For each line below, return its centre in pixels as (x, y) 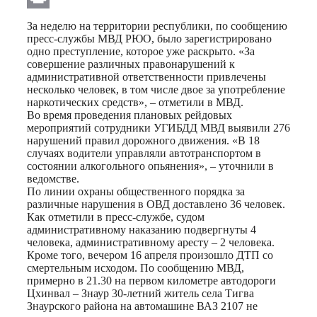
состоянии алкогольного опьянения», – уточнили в (150, 166)
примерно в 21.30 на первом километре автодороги (151, 280)
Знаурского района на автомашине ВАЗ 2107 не (142, 306)
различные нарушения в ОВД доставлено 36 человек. (156, 204)
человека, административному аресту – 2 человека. (151, 242)
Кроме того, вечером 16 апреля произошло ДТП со (150, 255)
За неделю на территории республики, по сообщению (157, 25)
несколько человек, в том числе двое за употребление (156, 89)
